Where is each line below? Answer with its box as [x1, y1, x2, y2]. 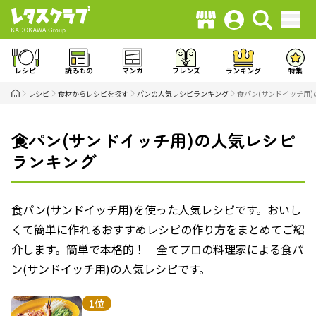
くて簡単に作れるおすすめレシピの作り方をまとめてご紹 [11, 221, 305, 238]
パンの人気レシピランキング [137, 87, 229, 99]
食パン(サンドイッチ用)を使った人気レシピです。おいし [11, 201, 301, 218]
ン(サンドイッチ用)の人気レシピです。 [11, 260, 210, 277]
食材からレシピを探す [58, 87, 128, 99]
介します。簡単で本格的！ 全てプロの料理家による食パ [11, 241, 303, 257]
